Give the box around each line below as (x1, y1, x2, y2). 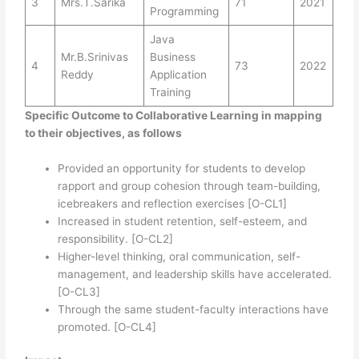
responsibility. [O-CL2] (58, 232, 174, 245)
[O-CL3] (58, 284, 101, 298)
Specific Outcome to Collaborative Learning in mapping (25, 108, 323, 122)
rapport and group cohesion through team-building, (58, 179, 321, 192)
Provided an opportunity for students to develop (58, 161, 306, 175)
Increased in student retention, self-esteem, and (58, 214, 308, 228)
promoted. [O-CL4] (58, 320, 157, 333)
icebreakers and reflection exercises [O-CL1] (58, 196, 288, 210)
